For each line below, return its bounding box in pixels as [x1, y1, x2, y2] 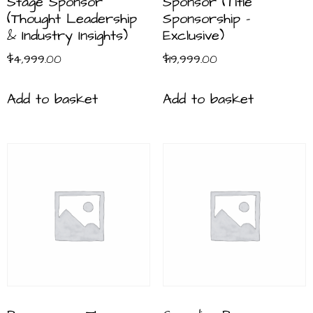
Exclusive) [162, 26, 224, 46]
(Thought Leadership [7, 9, 137, 29]
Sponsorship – [162, 9, 250, 29]
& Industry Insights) [7, 26, 128, 46]
